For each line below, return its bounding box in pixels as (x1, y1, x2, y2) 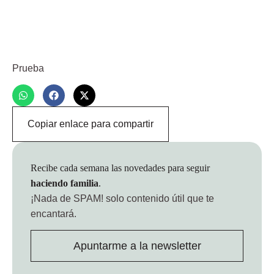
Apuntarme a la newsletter (73, 240, 201, 253)
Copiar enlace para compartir (28, 118, 154, 129)
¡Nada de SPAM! (31, 193, 103, 204)
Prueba (12, 62, 44, 73)
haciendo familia (31, 177, 98, 188)
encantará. (31, 208, 76, 219)
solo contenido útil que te (103, 193, 214, 204)
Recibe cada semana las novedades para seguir (31, 162, 210, 173)
